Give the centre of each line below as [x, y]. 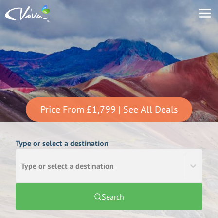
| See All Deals [148, 109]
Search [113, 197]
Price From [62, 109]
